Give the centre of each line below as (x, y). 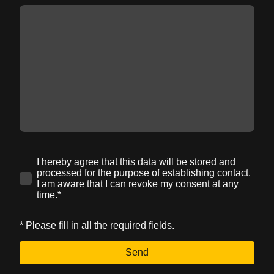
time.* (49, 194)
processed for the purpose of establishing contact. (144, 172)
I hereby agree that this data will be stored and (136, 161)
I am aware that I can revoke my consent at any (138, 183)
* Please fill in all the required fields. (97, 225)
